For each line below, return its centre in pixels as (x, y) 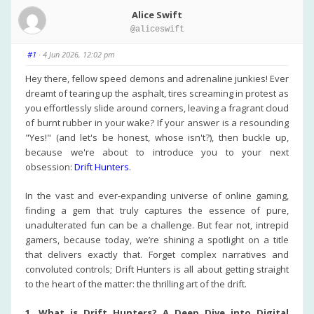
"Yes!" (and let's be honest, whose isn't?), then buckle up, (157, 137)
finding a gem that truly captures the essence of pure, (157, 210)
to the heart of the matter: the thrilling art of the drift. (136, 284)
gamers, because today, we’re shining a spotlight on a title (157, 240)
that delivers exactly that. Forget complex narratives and (157, 254)
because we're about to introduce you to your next (157, 152)
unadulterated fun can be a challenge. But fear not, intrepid (157, 225)
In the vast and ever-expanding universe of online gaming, (157, 196)
